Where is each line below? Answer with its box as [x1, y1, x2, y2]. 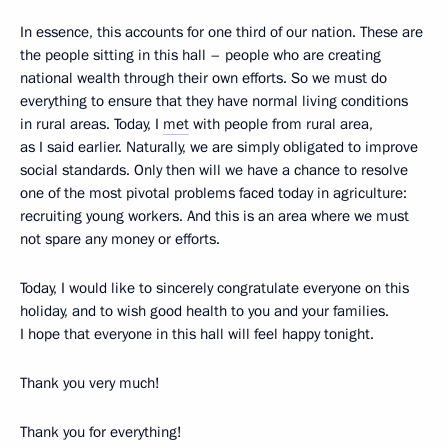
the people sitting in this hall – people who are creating [20, 45, 381, 65]
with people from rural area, [189, 114, 373, 134]
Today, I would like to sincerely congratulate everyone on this [20, 278, 409, 298]
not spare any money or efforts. [20, 229, 220, 249]
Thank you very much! [20, 373, 160, 393]
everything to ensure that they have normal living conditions [20, 91, 408, 111]
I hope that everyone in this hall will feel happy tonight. [20, 324, 374, 344]
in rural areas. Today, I [20, 114, 163, 134]
